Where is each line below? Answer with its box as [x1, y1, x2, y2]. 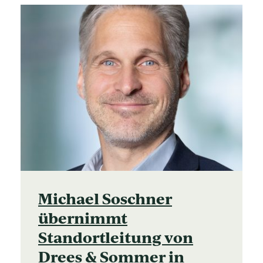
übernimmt [38, 207, 127, 228]
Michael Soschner [38, 188, 172, 209]
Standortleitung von [38, 227, 193, 248]
